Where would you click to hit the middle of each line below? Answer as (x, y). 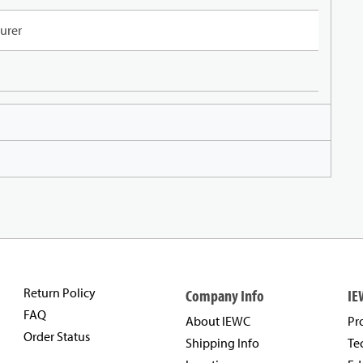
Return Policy (60, 293)
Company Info (225, 296)
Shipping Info (222, 343)
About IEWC (218, 321)
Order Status (57, 337)
